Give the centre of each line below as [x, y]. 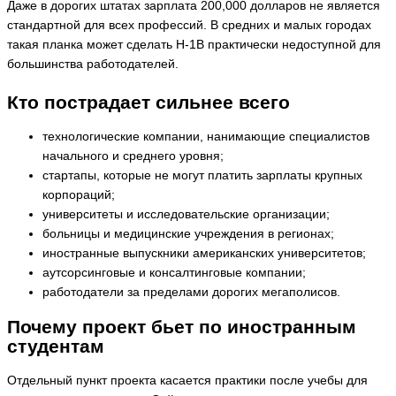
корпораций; [79, 194]
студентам [56, 346]
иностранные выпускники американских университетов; [204, 253]
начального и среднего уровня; [133, 156]
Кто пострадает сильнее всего [148, 102]
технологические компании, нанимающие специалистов [206, 136]
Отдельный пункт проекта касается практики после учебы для [187, 380]
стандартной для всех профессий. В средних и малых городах [189, 26]
